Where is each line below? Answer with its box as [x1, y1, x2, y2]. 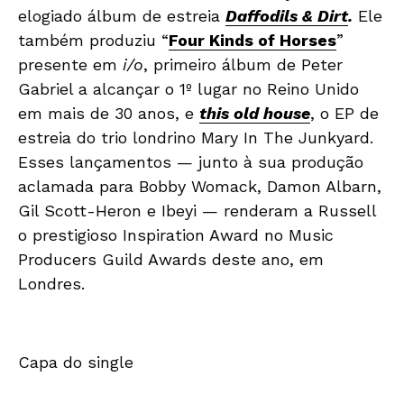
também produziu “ [18, 30, 169, 50]
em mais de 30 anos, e [18, 103, 199, 123]
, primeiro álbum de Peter [143, 54, 343, 74]
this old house [199, 103, 310, 123]
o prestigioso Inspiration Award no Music [18, 225, 334, 244]
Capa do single [18, 352, 133, 372]
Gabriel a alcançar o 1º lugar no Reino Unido [18, 78, 359, 98]
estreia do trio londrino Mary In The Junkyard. [18, 127, 373, 147]
